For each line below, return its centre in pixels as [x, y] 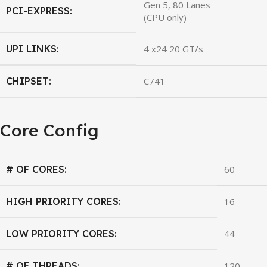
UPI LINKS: [32, 49]
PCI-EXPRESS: [39, 10]
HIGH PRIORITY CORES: [63, 201]
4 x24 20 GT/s [173, 49]
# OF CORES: [36, 169]
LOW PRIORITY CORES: [61, 233]
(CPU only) [165, 17]
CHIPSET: [29, 81]
